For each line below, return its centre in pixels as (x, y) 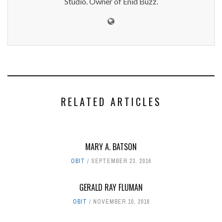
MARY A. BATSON (111, 147)
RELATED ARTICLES (111, 102)
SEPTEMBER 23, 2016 (121, 161)
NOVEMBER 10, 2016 (121, 202)
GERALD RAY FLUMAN (111, 188)
